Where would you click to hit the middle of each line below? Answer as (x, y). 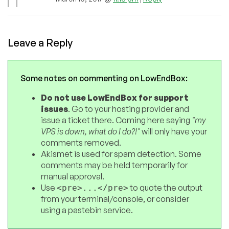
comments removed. (81, 142)
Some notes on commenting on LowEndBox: (104, 78)
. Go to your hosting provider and (129, 109)
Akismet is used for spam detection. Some (121, 154)
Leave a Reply (40, 42)
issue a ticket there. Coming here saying (116, 120)
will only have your (174, 131)
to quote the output (165, 187)
